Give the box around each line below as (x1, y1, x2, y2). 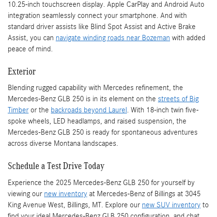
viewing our (8, 189, 44, 198)
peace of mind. (8, 44, 53, 53)
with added (170, 33, 205, 42)
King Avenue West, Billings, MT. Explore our (8, 200, 142, 209)
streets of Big (158, 94, 199, 104)
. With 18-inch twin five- (127, 106, 199, 115)
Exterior (8, 65, 36, 77)
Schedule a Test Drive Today (8, 160, 105, 171)
